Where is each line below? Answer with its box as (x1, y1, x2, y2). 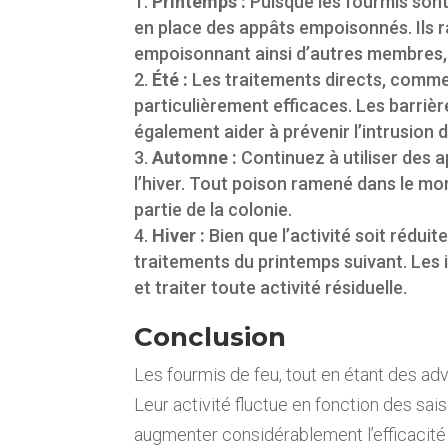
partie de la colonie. (134, 198, 293, 220)
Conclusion (134, 320, 287, 353)
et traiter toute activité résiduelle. (134, 276, 408, 298)
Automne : (152, 146, 238, 168)
